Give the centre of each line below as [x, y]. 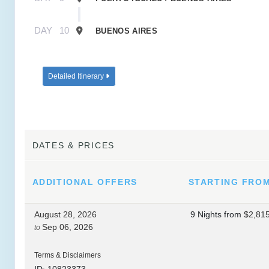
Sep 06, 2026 [68, 227]
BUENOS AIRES [127, 31]
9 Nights [207, 214]
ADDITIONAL [65, 182]
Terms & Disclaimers [68, 255]
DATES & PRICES [74, 145]
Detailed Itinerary [77, 76]
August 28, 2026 [65, 214]
